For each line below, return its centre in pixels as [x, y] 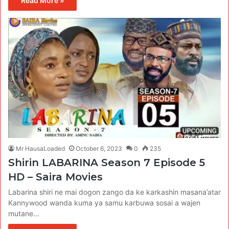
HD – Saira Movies [55, 177]
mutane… [24, 213]
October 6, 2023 [99, 148]
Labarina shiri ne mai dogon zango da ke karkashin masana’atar [114, 192]
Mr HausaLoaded [40, 148]
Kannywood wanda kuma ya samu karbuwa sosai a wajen [104, 202]
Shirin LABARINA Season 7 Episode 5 [107, 162]
